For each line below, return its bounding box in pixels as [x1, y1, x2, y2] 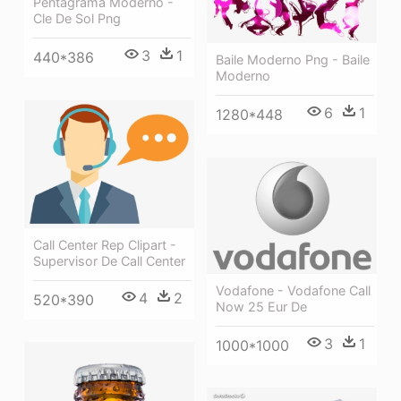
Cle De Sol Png [33, 10, 121, 26]
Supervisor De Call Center [33, 252, 185, 269]
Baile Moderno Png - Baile [216, 51, 370, 67]
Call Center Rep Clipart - [33, 236, 176, 252]
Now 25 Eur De [216, 298, 307, 314]
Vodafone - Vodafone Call [216, 282, 371, 298]
